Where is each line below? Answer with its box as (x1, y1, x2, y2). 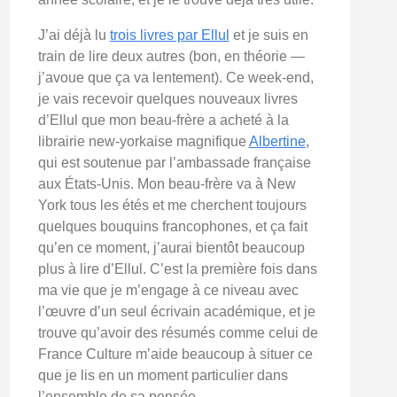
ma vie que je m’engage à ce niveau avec (37, 282, 299, 298)
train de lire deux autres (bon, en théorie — (37, 48, 305, 64)
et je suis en (229, 27, 308, 43)
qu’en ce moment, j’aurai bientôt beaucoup (37, 239, 305, 255)
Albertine (248, 133, 306, 149)
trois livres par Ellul (109, 27, 230, 43)
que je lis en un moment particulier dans (37, 367, 288, 383)
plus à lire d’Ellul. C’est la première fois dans (37, 261, 317, 276)
